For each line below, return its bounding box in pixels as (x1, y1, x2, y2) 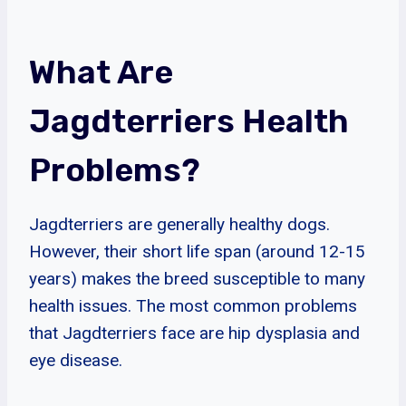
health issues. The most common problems (29, 295, 357, 316)
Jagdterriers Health (29, 101, 349, 140)
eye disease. (29, 349, 122, 371)
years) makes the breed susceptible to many (29, 267, 365, 289)
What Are (29, 52, 173, 92)
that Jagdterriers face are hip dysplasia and (29, 322, 360, 343)
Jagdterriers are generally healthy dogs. (29, 213, 330, 235)
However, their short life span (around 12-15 (29, 240, 365, 262)
